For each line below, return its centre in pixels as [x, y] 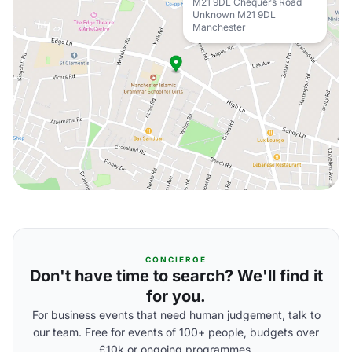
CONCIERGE [176, 259]
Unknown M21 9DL [234, 15]
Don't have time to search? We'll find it [176, 276]
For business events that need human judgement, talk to [176, 315]
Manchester [219, 27]
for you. [176, 296]
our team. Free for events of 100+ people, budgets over [176, 332]
